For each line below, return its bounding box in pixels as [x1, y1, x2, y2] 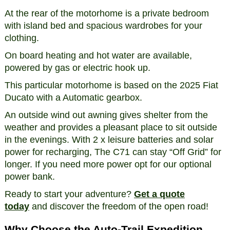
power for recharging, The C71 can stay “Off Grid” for [4, 146, 221, 157]
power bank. [4, 171, 55, 182]
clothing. [4, 32, 39, 43]
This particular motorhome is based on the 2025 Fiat [4, 80, 218, 90]
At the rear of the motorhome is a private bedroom [4, 8, 209, 18]
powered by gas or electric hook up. [4, 62, 150, 73]
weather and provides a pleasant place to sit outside [4, 122, 217, 132]
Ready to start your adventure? [4, 188, 134, 199]
